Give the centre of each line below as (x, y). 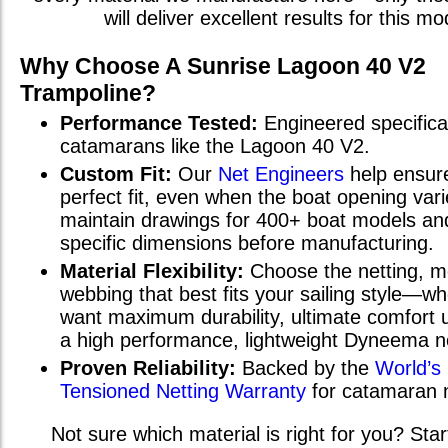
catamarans (112, 146)
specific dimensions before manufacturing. (247, 243)
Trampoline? (88, 93)
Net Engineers (281, 174)
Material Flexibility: (152, 271)
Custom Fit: (116, 174)
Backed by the (305, 368)
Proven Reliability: (148, 368)
